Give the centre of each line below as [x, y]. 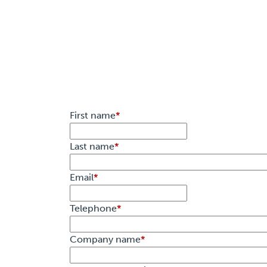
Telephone [93, 209]
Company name [105, 240]
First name [93, 116]
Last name [92, 147]
